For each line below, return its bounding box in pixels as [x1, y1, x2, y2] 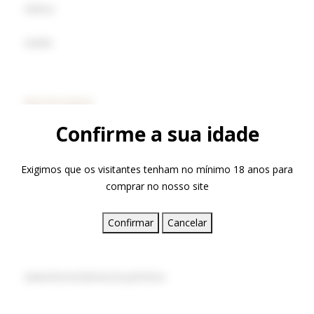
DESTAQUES [25, 96, 94, 110]
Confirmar [107, 215, 153, 229]
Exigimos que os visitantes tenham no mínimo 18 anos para [21, 162, 293, 176]
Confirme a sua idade [55, 120, 259, 147]
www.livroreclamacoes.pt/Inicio [25, 270, 165, 283]
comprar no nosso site [105, 179, 209, 193]
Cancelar [167, 215, 207, 229]
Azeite [25, 36, 53, 49]
